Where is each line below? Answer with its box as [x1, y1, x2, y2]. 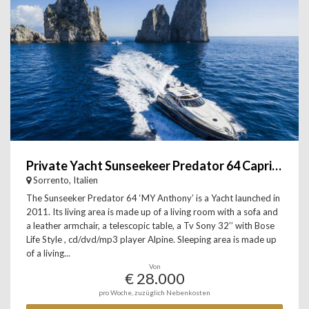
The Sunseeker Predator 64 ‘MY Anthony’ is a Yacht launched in [26, 192, 280, 203]
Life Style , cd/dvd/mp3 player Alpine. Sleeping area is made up [26, 234, 277, 245]
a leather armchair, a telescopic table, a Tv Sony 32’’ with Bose [26, 220, 275, 231]
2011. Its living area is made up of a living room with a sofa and [26, 206, 278, 217]
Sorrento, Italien [33, 175, 98, 186]
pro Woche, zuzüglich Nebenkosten [99, 288, 210, 297]
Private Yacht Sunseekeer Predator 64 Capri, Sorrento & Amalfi [272, 158, 281, 173]
